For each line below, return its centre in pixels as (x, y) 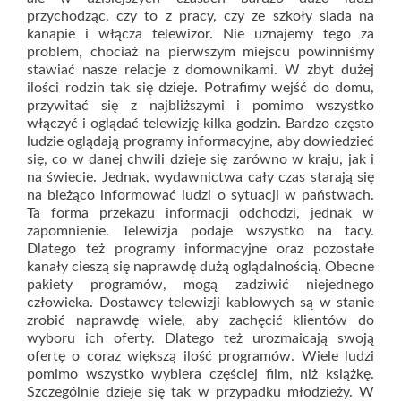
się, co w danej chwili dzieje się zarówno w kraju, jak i (200, 159)
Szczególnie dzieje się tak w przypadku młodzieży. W (200, 392)
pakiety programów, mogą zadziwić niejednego (200, 285)
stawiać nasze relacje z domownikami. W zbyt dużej (200, 70)
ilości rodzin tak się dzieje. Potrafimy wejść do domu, (200, 88)
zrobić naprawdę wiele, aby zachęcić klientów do (200, 320)
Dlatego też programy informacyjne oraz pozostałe (200, 249)
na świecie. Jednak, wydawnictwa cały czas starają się (200, 177)
